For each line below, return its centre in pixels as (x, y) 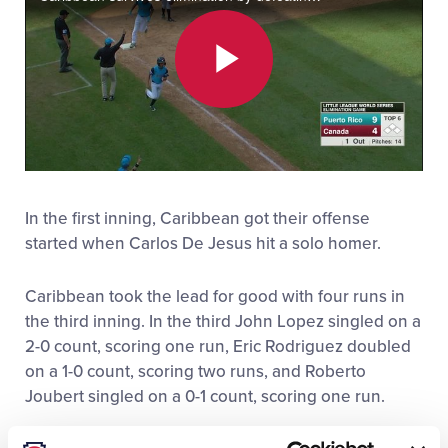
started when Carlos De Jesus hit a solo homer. (203, 243)
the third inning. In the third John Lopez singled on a (223, 321)
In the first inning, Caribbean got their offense (197, 218)
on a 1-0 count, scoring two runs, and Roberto (195, 371)
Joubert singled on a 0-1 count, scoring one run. (205, 396)
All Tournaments (108, 34)
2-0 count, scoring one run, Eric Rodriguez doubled (218, 346)
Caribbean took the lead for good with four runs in (215, 296)
